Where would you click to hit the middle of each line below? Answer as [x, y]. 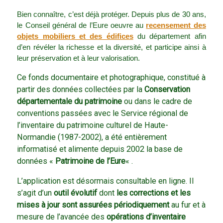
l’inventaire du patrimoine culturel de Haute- [93, 125]
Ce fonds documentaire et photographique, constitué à [111, 78]
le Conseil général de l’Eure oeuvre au [82, 26]
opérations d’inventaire [146, 217]
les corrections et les [154, 193]
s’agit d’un [36, 193]
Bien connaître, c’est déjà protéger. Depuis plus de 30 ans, [111, 15]
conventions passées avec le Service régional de [103, 113]
